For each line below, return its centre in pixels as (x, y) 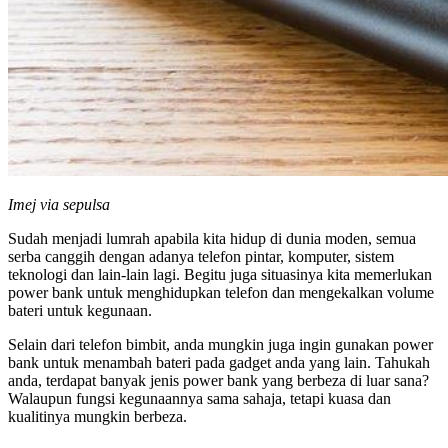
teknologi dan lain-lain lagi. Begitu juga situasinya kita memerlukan (220, 275)
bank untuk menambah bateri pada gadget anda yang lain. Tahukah (219, 363)
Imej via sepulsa (59, 205)
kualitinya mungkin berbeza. (97, 417)
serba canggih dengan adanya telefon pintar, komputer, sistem (201, 257)
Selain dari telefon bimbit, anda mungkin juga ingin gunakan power (220, 345)
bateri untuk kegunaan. (80, 311)
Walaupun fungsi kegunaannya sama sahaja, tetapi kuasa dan (199, 399)
